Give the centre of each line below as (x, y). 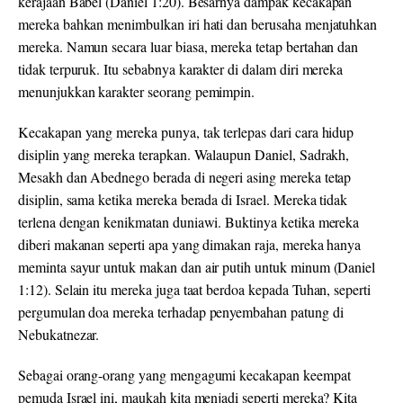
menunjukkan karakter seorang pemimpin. (137, 91)
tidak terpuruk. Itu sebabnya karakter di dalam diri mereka (181, 69)
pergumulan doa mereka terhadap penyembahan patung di (181, 312)
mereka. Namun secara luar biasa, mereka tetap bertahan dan (188, 46)
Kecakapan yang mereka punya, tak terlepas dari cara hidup (186, 132)
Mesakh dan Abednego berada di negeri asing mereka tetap (185, 177)
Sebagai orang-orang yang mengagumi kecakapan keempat (184, 375)
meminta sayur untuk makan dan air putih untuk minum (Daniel (197, 267)
